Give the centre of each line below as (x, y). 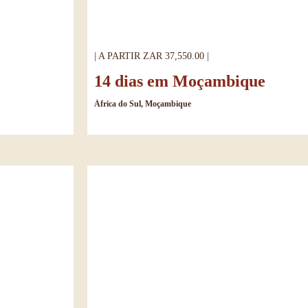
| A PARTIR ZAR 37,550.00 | (152, 56)
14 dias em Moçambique (180, 81)
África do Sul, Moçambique (143, 103)
